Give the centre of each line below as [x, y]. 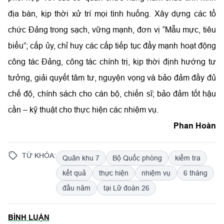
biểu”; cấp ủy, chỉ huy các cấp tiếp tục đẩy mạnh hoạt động [112, 46]
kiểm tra [188, 158]
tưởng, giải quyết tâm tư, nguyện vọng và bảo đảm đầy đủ [112, 78]
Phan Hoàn [195, 126]
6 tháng [195, 173]
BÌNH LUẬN [29, 218]
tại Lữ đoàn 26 [126, 188]
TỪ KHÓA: [39, 156]
